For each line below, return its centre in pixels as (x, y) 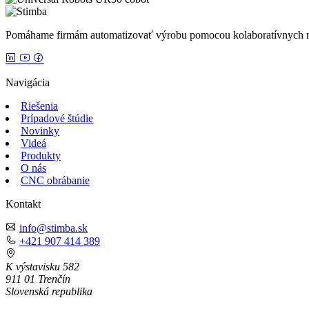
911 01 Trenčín (38, 279)
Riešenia (39, 106)
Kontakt (23, 204)
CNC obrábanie (55, 181)
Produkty (41, 156)
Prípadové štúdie (57, 119)
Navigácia (28, 83)
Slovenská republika (49, 292)
